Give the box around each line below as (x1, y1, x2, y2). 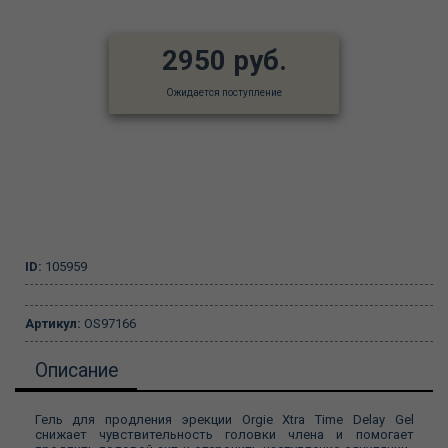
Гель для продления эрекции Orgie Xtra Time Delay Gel (34, 411, 414, 427)
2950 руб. (161, 44, 287, 77)
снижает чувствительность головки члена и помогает (34, 426, 414, 442)
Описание (34, 358, 118, 382)
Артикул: (25, 316, 81, 331)
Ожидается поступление (166, 87, 282, 98)
